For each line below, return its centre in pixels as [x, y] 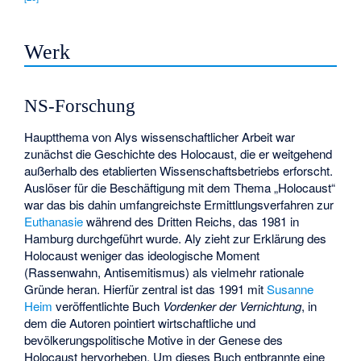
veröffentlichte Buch [108, 306]
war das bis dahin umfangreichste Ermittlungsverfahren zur [179, 205]
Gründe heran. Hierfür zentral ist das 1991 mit [146, 289]
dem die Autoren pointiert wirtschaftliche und [140, 323]
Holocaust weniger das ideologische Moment [142, 255]
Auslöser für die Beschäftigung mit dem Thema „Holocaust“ [180, 188]
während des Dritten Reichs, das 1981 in [191, 222]
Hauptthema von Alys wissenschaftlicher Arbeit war [160, 137]
